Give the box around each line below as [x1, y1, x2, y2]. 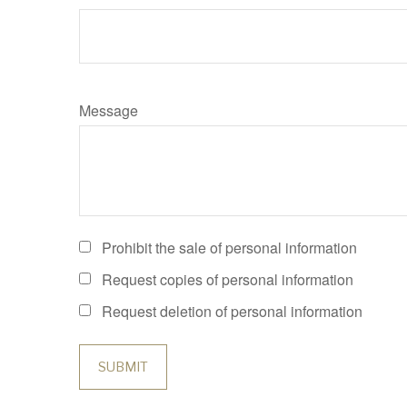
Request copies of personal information [102, 269, 353, 290]
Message [79, 100, 138, 121]
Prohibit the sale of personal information [102, 237, 357, 258]
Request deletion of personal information [102, 301, 362, 322]
